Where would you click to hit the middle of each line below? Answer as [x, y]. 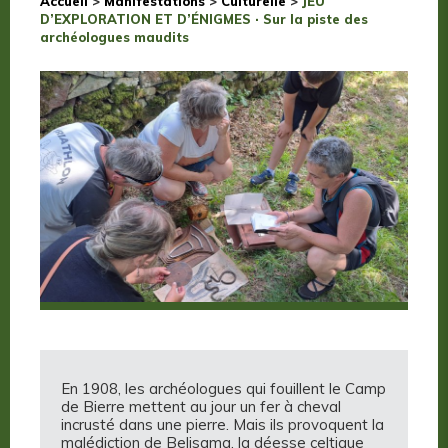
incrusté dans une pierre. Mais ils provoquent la [222, 425]
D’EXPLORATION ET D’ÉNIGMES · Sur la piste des [204, 18]
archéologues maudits [114, 36]
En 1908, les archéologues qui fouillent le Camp [223, 389]
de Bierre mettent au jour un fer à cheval [201, 407]
